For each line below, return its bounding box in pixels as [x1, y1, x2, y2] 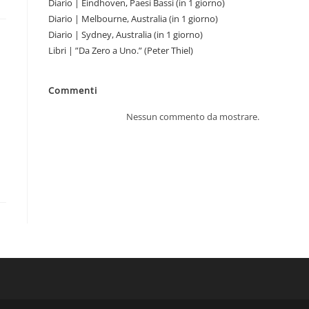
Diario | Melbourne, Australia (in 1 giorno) [48, 12, 218, 25]
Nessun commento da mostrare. [126, 110, 259, 123]
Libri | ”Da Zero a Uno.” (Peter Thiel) [48, 44, 193, 57]
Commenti [48, 84, 97, 97]
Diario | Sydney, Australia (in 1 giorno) [48, 28, 203, 41]
